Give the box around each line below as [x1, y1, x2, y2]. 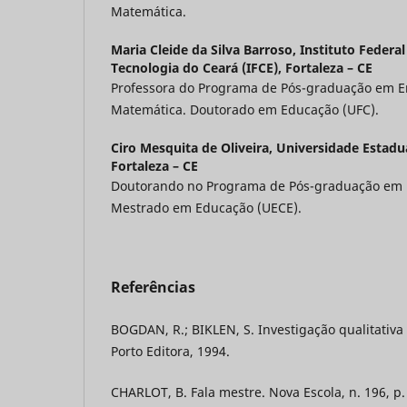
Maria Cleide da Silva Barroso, [111, 41, 300, 59]
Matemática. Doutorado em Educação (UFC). [111, 101, 379, 119]
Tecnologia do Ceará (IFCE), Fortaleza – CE [111, 59, 372, 77]
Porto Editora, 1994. [111, 342, 230, 361]
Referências [111, 277, 195, 298]
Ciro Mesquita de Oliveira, [111, 139, 276, 157]
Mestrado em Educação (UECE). [111, 199, 302, 217]
